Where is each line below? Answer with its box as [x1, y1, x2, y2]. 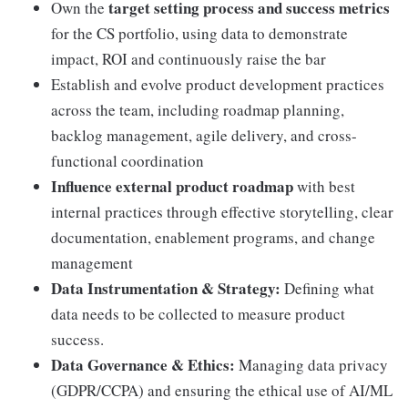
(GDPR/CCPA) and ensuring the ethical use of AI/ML [51, 380, 393, 401]
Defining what [280, 278, 374, 299]
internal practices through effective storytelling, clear [51, 201, 393, 222]
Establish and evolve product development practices [51, 74, 384, 95]
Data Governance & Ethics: [51, 353, 235, 376]
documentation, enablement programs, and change [51, 227, 375, 248]
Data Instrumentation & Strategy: [51, 277, 280, 300]
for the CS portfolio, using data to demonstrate [51, 23, 348, 44]
